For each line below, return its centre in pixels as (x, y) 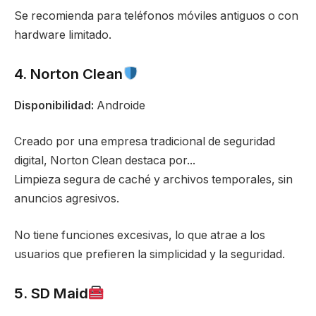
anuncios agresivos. (67, 199)
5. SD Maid (51, 293)
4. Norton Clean (68, 74)
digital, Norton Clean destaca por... (105, 161)
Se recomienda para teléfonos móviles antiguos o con (156, 16)
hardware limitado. (63, 35)
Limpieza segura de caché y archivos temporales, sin (153, 180)
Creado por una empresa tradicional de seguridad (145, 142)
